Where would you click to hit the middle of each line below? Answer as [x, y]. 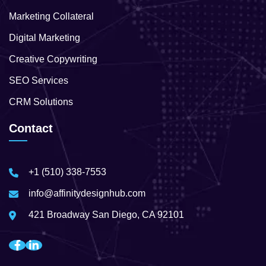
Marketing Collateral [51, 16]
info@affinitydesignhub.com [87, 193]
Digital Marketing [45, 37]
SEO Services [39, 80]
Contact [31, 128]
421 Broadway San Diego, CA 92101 [106, 214]
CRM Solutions [41, 102]
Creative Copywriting [53, 59]
